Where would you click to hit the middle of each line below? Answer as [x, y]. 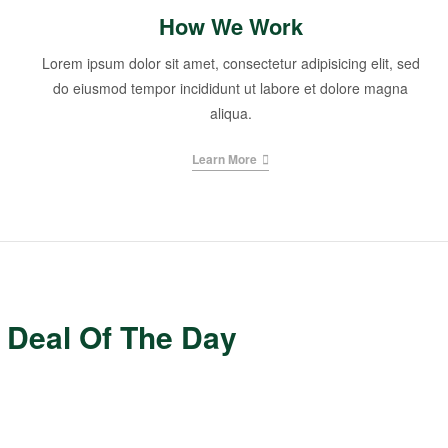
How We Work [230, 26]
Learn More [225, 159]
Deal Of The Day [122, 337]
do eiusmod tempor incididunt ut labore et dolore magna [231, 88]
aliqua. [230, 113]
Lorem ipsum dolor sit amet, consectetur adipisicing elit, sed [230, 63]
